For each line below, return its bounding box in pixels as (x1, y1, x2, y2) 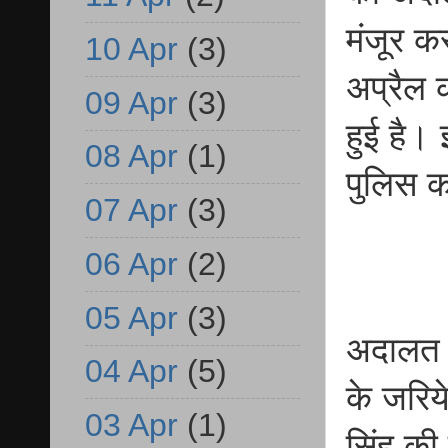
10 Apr (85, 30, 178, 67)
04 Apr (85, 353, 178, 390)
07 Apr (85, 192, 178, 229)
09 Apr (85, 84, 178, 121)
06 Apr (85, 245, 178, 282)
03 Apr (85, 407, 178, 444)
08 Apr (85, 138, 178, 175)
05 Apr (85, 299, 178, 336)
